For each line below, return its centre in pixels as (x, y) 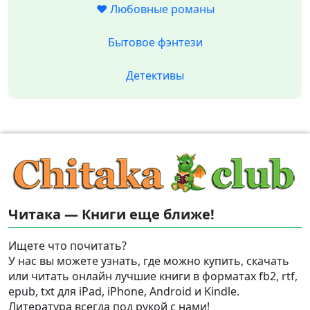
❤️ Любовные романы (155, 9)
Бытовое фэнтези (155, 42)
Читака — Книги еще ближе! (111, 214)
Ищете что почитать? (67, 245)
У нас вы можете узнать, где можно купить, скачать (149, 261)
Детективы (155, 75)
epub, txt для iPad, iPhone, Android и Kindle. (124, 291)
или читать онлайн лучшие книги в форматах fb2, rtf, (153, 276)
